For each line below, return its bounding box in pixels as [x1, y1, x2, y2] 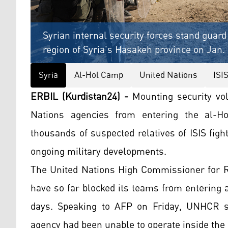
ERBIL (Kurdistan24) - [31, 87, 128, 107]
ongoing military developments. [31, 142, 166, 162]
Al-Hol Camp [74, 67, 123, 84]
